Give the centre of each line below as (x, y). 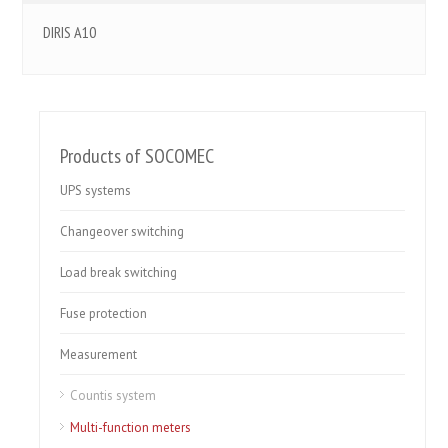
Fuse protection (104, 313)
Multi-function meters (131, 427)
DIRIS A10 (70, 32)
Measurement (99, 354)
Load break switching (119, 272)
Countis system (113, 395)
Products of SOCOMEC (137, 156)
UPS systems (96, 190)
